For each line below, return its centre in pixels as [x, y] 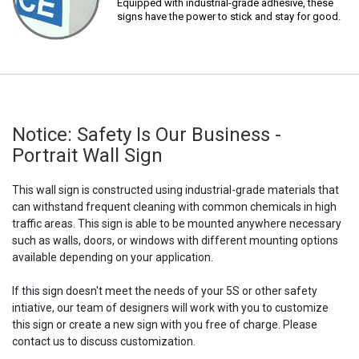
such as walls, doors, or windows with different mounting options [175, 241]
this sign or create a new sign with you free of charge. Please [165, 325]
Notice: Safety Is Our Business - [147, 135]
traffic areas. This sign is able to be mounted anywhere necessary [177, 224]
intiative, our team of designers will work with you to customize [170, 308]
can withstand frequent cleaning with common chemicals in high [174, 207]
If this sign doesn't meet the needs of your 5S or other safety [165, 291]
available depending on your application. [113, 258]
